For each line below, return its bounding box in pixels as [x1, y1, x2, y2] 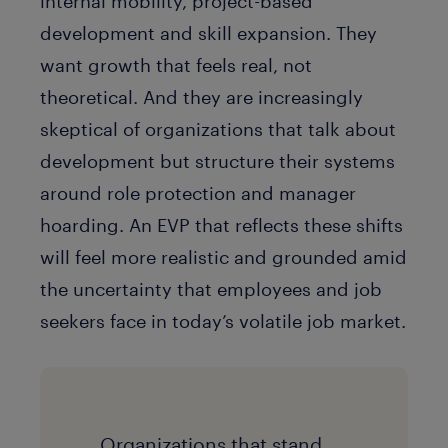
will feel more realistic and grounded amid [40, 245, 407, 268]
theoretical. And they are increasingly [40, 85, 363, 108]
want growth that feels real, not [40, 53, 312, 76]
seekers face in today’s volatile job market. [40, 309, 406, 332]
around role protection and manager [40, 181, 356, 204]
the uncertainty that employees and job [40, 277, 382, 300]
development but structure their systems [40, 149, 395, 172]
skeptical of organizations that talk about [40, 117, 396, 140]
